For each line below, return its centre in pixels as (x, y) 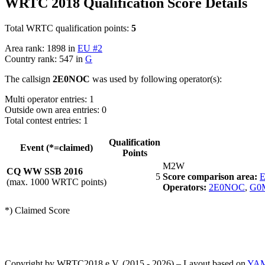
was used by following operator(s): (156, 79)
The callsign (29, 79)
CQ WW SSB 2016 (45, 171)
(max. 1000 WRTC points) (56, 182)
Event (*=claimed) (56, 147)
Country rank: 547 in (45, 59)
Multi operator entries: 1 (49, 99)
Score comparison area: (210, 176)
